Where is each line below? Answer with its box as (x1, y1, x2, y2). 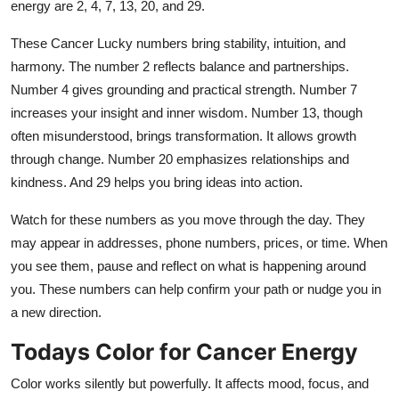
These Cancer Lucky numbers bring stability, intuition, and (11, 35, 346, 51)
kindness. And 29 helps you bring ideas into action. (11, 174, 303, 190)
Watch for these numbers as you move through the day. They (11, 211, 365, 227)
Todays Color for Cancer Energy (11, 338, 358, 365)
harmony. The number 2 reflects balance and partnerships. (11, 58, 349, 74)
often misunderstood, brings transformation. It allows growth (11, 127, 356, 143)
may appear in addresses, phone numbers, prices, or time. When (11, 234, 387, 250)
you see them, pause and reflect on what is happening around (11, 257, 366, 273)
